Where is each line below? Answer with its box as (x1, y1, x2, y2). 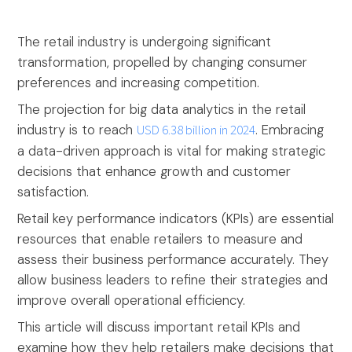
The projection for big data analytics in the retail (17, 101, 306, 119)
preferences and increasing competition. (17, 74, 264, 92)
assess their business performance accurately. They (17, 251, 329, 269)
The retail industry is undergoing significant (17, 33, 272, 51)
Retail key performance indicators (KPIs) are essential (17, 210, 335, 228)
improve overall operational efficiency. (17, 291, 246, 310)
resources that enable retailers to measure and (17, 230, 303, 248)
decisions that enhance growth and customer (17, 163, 291, 181)
